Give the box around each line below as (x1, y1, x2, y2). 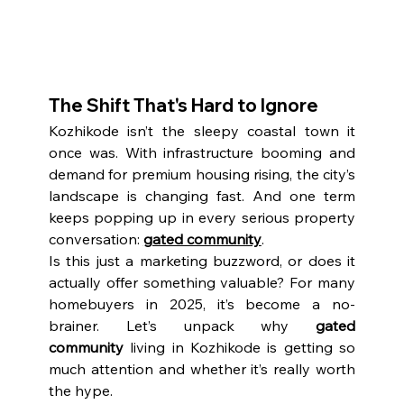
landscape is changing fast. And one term (48, 187, 356, 206)
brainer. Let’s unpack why (48, 317, 317, 335)
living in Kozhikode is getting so (123, 338, 356, 357)
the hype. (48, 381, 113, 400)
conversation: (48, 230, 143, 249)
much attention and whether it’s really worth (48, 360, 356, 379)
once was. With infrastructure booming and (48, 143, 356, 162)
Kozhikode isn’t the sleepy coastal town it (48, 122, 356, 141)
